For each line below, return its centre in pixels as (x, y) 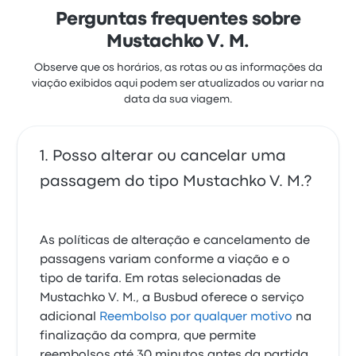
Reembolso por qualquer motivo (196, 317)
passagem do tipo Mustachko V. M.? (176, 182)
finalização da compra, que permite (148, 336)
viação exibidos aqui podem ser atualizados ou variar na (178, 83)
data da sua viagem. (178, 99)
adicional (70, 317)
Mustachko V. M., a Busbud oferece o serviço (172, 298)
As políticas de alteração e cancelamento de (175, 241)
